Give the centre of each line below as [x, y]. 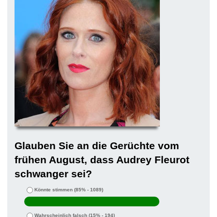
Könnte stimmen [54, 190]
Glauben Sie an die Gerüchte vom [97, 146]
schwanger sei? [53, 174]
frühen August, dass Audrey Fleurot [102, 160]
